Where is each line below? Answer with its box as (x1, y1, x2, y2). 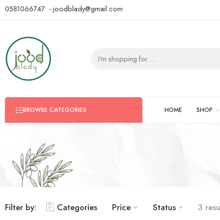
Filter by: (5, 201, 36, 213)
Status (153, 201, 176, 213)
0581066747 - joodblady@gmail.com (5, 3, 123, 14)
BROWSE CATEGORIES (23, 106, 86, 114)
